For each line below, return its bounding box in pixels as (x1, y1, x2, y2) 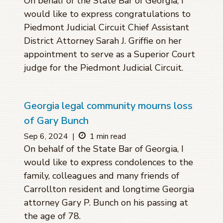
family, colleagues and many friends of (24, 170, 179, 182)
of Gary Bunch (24, 114, 89, 128)
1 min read (90, 131, 126, 142)
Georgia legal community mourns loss (24, 99, 193, 113)
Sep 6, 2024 (24, 131, 68, 142)
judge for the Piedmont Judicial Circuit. (24, 62, 183, 74)
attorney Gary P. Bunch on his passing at (24, 197, 188, 209)
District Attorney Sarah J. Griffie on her (24, 35, 182, 47)
